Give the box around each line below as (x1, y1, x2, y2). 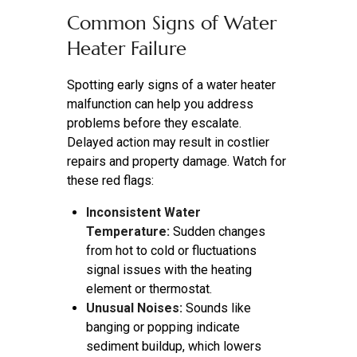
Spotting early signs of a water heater (67, 77, 276, 93)
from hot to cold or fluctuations (86, 243, 257, 259)
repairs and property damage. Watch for (67, 154, 286, 170)
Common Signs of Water (67, 11, 277, 36)
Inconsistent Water (86, 205, 201, 221)
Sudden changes (170, 224, 265, 240)
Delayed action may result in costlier (67, 135, 269, 151)
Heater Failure (67, 37, 186, 61)
